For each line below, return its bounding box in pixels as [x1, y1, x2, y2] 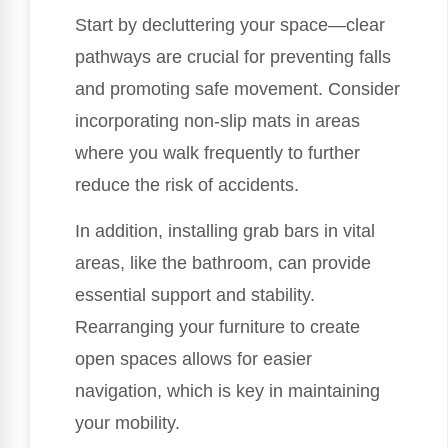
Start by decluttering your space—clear [75, 14, 385, 35]
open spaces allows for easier [75, 349, 312, 370]
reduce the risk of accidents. [75, 174, 299, 195]
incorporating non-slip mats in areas [75, 110, 360, 131]
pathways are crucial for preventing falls [75, 46, 391, 67]
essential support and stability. [75, 285, 315, 306]
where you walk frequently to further [75, 142, 360, 163]
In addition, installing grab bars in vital [75, 221, 375, 242]
